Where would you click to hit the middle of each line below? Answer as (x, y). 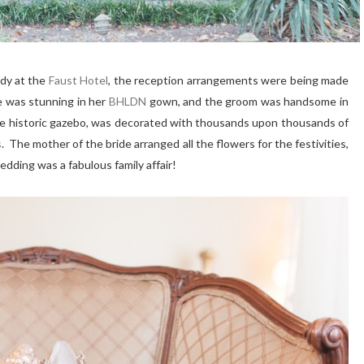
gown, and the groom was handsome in (248, 102)
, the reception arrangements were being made (229, 80)
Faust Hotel (78, 80)
